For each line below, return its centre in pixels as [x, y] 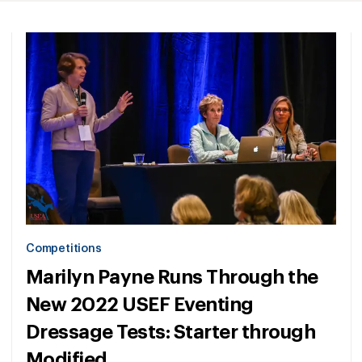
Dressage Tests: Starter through [171, 333]
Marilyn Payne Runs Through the [172, 278]
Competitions [64, 249]
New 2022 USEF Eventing [140, 305]
